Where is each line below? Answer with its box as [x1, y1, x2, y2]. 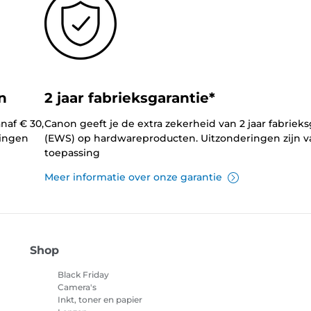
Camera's [57, 282, 96, 293]
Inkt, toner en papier [57, 294, 142, 305]
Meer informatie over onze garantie [44, 171, 222, 184]
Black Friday [57, 269, 109, 280]
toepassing [44, 146, 100, 160]
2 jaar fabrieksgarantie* [44, 90, 215, 107]
